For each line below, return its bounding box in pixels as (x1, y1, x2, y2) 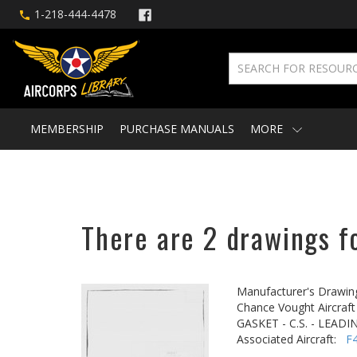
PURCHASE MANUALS (120, 121, 234, 136)
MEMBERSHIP (30, 121, 104, 136)
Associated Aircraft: (237, 331, 346, 347)
